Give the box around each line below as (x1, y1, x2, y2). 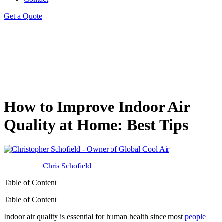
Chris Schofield (43, 162, 91, 170)
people (185, 212, 206, 221)
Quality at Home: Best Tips (4, 116, 188, 134)
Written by (4, 162, 43, 170)
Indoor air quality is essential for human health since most (4, 212, 185, 221)
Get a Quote (4, 12, 42, 20)
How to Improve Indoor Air (4, 98, 190, 116)
